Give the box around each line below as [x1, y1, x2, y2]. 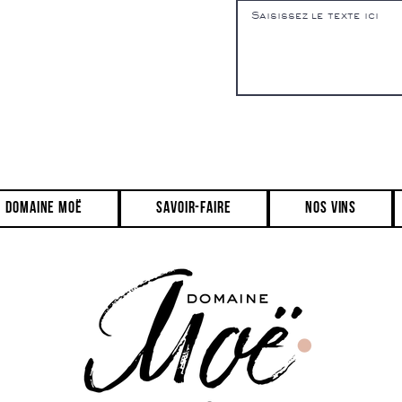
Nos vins [305, 200, 357, 218]
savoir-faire [156, 200, 232, 218]
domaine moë [5, 200, 83, 218]
